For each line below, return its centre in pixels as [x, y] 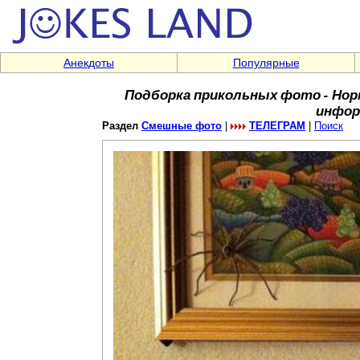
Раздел [122, 126]
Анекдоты [89, 63]
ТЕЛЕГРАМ [277, 126]
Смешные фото [182, 126]
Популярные [266, 63]
